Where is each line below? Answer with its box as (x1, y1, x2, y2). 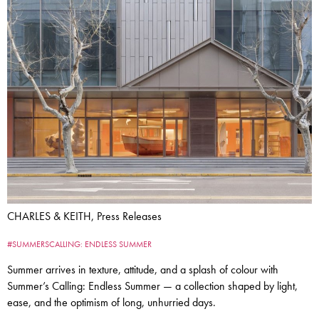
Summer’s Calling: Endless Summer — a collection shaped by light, (7, 279, 298, 294)
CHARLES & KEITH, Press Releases (7, 209, 162, 224)
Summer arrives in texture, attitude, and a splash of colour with (7, 263, 278, 278)
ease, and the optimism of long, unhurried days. (7, 296, 216, 310)
